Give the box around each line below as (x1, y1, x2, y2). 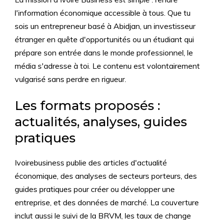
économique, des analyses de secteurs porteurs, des (15, 170, 197, 181)
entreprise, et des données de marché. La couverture (15, 197, 199, 207)
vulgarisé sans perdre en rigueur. (15, 74, 126, 84)
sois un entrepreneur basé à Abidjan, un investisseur (15, 21, 195, 31)
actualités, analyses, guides (15, 113, 187, 130)
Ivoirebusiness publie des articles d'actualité (15, 157, 167, 167)
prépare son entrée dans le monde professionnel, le (15, 47, 193, 57)
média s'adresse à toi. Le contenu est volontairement (15, 60, 200, 71)
